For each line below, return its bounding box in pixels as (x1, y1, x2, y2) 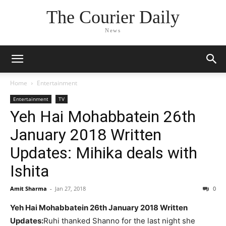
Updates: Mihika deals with (10, 143, 197, 162)
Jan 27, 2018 (55, 185, 86, 192)
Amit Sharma (10, 185, 47, 192)
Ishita (10, 161, 49, 181)
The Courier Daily (46, 7, 180, 28)
